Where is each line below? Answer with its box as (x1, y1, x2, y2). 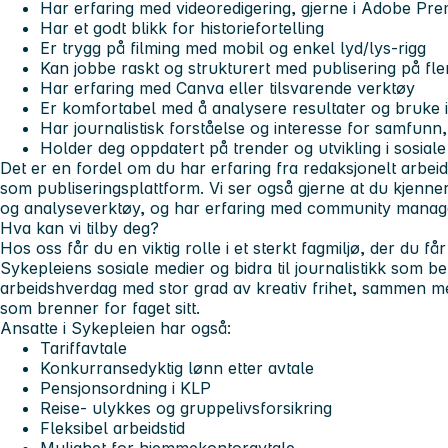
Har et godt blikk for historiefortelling (40, 18, 324, 39)
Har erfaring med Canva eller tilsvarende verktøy (40, 78, 415, 99)
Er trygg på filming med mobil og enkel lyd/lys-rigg (40, 38, 426, 59)
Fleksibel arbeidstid (40, 418, 185, 439)
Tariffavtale (40, 338, 127, 359)
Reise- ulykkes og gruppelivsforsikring (40, 398, 332, 419)
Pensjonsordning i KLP (40, 378, 211, 399)
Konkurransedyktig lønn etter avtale (40, 358, 314, 379)
